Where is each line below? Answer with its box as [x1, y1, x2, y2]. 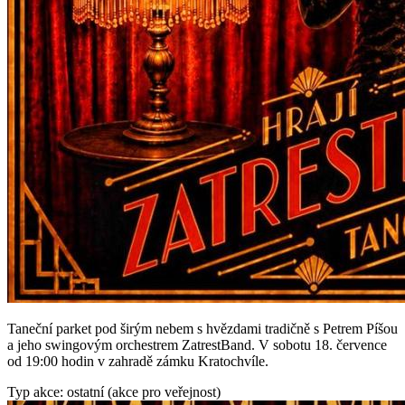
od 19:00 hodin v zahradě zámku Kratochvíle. [7, 353, 268, 369]
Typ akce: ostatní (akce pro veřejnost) [7, 383, 221, 400]
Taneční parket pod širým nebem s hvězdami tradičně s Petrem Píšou [7, 320, 398, 336]
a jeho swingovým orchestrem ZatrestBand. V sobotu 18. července [7, 336, 387, 353]
